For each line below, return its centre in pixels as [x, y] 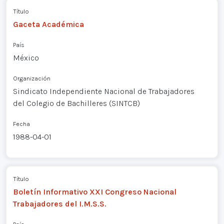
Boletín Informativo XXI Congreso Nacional [94, 192]
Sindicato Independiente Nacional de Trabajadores [103, 91]
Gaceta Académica [48, 24]
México [26, 57]
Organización [31, 78]
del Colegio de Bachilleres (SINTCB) [76, 103]
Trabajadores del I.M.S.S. [59, 204]
